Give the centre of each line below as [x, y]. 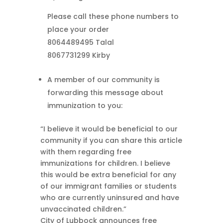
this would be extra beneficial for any [108, 174]
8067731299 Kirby [78, 55]
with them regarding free [86, 152]
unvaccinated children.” [83, 209]
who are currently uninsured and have [110, 197]
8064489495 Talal [80, 42]
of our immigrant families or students [108, 186]
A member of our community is [103, 79]
